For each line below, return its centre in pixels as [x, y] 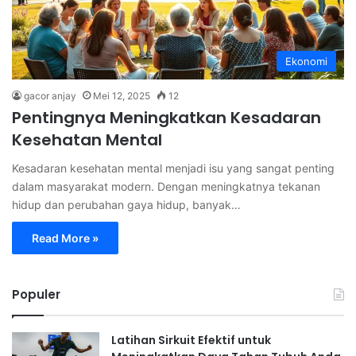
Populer [36, 294]
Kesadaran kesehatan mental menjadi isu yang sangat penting [173, 168]
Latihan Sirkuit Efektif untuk [191, 340]
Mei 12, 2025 [122, 95]
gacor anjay [50, 95]
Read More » [65, 238]
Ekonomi [306, 61]
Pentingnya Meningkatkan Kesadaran [166, 117]
